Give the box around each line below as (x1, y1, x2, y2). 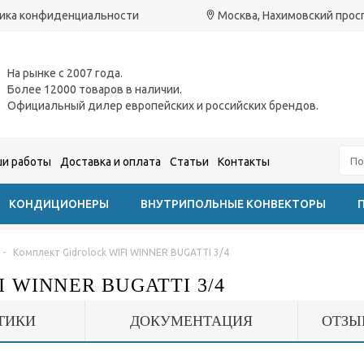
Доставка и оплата (60, 154, 161, 168)
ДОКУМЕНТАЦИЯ (130, 313, 253, 329)
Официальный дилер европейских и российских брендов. (7, 98, 318, 112)
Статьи (170, 154, 209, 168)
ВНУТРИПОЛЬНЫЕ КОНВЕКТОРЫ (141, 197, 326, 210)
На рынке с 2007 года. (7, 66, 123, 80)
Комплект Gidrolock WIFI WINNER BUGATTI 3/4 (13, 247, 229, 258)
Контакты (218, 154, 270, 168)
